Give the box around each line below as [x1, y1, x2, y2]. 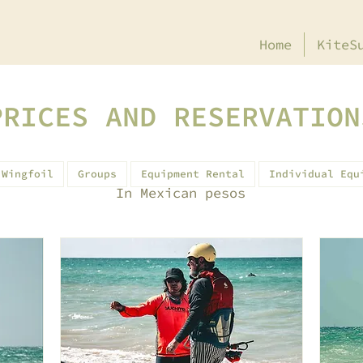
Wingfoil [2, 167, 53, 181]
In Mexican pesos [116, 184, 246, 202]
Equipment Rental [141, 167, 245, 181]
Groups [78, 167, 117, 181]
